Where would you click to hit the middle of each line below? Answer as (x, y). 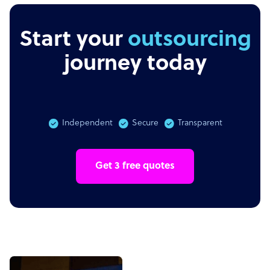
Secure (145, 123)
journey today (135, 64)
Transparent (200, 123)
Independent (87, 123)
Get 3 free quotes (135, 166)
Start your (135, 40)
